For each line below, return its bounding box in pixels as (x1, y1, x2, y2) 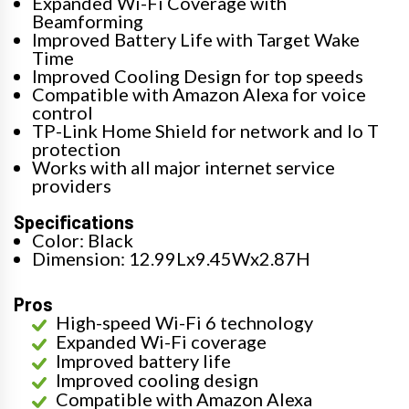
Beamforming (32, 9, 143, 32)
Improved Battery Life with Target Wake (32, 27, 360, 50)
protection (32, 137, 121, 160)
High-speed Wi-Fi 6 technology (56, 310, 313, 333)
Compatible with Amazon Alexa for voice (32, 82, 366, 105)
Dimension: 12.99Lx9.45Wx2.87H (32, 246, 310, 269)
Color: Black (32, 228, 133, 251)
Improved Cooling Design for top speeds (32, 64, 363, 87)
